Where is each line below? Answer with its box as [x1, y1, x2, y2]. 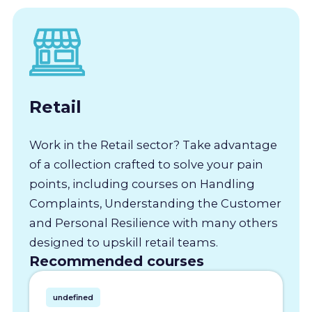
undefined [52, 292, 93, 302]
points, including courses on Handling [29, 176, 255, 191]
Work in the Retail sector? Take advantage [29, 137, 277, 152]
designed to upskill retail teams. [29, 235, 218, 249]
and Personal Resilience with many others [29, 215, 278, 230]
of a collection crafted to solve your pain [29, 157, 263, 171]
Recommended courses [29, 252, 204, 270]
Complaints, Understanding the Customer [29, 196, 281, 210]
